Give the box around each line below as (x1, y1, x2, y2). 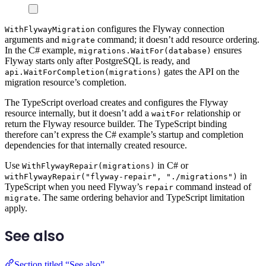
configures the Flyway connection (95, 23, 224, 34)
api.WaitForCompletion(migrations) (5, 67, 161, 77)
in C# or (155, 160, 188, 170)
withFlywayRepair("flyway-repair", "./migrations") (5, 172, 237, 181)
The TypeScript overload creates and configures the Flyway (5, 97, 228, 107)
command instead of (173, 181, 251, 192)
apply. (5, 202, 27, 213)
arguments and (5, 34, 62, 45)
